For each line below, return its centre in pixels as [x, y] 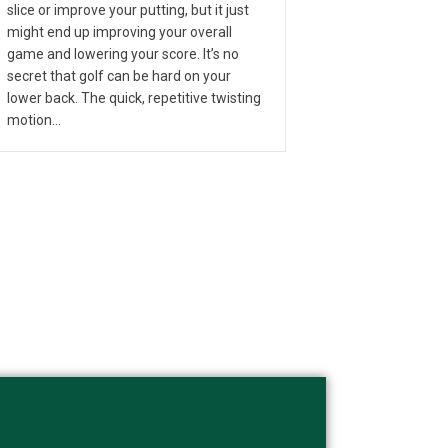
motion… [34, 119]
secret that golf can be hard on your [119, 75]
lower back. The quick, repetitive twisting [134, 97]
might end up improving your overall [119, 31]
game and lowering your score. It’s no [123, 53]
